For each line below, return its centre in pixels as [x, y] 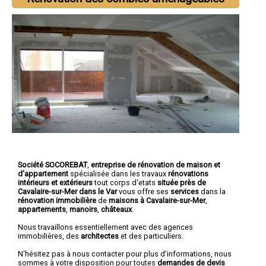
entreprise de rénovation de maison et [156, 164]
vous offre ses [145, 191]
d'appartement [43, 173]
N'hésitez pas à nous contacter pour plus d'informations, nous [125, 254]
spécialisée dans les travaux [118, 173]
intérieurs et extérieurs [55, 182]
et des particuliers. [151, 236]
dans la [212, 191]
